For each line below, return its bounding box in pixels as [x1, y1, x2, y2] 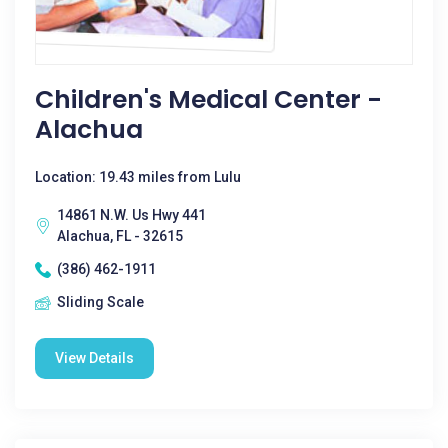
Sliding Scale [57, 294, 144, 310]
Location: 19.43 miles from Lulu [35, 169, 241, 185]
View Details [55, 350, 134, 366]
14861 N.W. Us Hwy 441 [57, 207, 206, 223]
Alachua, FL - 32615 [57, 228, 183, 244]
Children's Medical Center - [35, 82, 382, 117]
